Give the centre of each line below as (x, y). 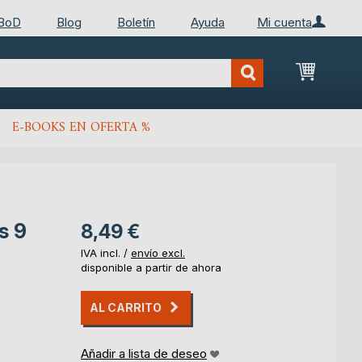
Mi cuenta (285, 22)
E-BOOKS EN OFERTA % (81, 128)
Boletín (137, 22)
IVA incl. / (106, 253)
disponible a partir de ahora (151, 268)
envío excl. (158, 253)
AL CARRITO (126, 308)
